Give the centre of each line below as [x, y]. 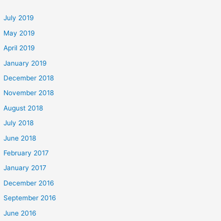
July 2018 [19, 123]
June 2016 [20, 213]
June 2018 [20, 138]
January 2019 [25, 63]
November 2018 [29, 93]
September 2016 [30, 198]
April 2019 [19, 48]
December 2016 [29, 183]
